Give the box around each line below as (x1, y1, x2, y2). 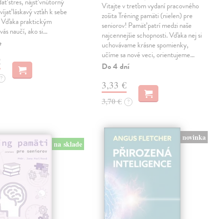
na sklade (53, 138, 82, 149)
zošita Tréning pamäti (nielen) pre (102, 10, 193, 22)
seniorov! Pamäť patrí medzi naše (102, 20, 192, 31)
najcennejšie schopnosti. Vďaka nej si (102, 30, 202, 41)
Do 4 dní (102, 61, 130, 73)
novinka (182, 131, 206, 142)
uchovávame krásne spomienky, (102, 40, 189, 51)
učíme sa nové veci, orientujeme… (102, 49, 195, 61)
